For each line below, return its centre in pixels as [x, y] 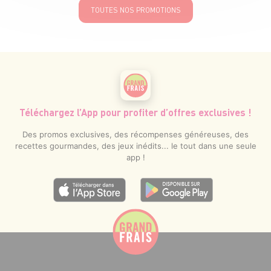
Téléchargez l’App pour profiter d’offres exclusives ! [135, 112]
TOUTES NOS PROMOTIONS [135, 10]
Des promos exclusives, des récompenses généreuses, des [135, 134]
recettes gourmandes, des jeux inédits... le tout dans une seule [135, 145]
